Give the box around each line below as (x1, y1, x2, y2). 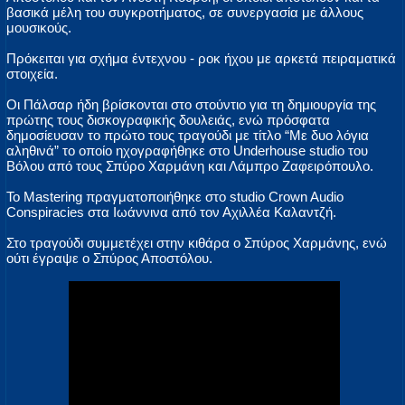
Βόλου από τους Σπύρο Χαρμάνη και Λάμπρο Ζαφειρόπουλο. (6, 158, 373, 174)
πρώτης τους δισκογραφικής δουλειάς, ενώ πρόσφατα (6, 112, 330, 128)
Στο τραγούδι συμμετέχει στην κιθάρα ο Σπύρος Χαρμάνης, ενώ (6, 235, 387, 251)
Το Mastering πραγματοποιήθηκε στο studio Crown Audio (6, 189, 344, 205)
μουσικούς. (6, 20, 71, 36)
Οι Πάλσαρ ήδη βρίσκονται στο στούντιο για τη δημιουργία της (6, 97, 376, 113)
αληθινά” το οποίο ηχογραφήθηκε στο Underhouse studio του (6, 143, 368, 159)
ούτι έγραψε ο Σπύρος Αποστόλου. (6, 250, 212, 267)
